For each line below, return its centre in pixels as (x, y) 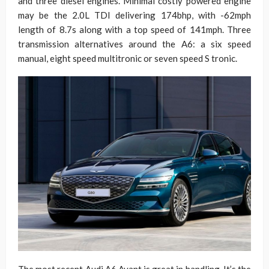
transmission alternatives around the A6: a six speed (134, 44)
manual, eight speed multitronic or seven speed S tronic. (128, 58)
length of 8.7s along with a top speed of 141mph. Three (134, 29)
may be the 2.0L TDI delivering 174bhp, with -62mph (134, 15)
